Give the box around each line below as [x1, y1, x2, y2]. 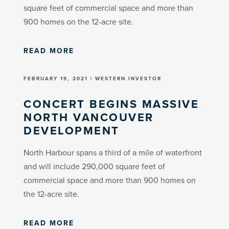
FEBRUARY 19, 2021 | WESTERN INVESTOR [24, 74, 162, 82]
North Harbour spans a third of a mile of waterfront [24, 146, 202, 158]
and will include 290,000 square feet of [24, 160, 166, 172]
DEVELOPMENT [24, 122, 120, 139]
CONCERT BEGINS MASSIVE [24, 95, 199, 112]
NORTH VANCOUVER [24, 108, 154, 126]
